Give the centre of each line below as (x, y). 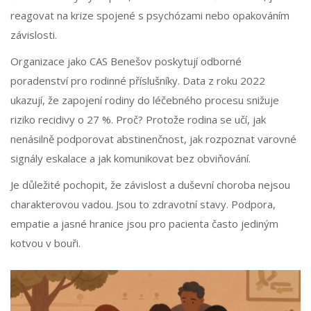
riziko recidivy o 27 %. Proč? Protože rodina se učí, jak (138, 120)
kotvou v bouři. (45, 243)
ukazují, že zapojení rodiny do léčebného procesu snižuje (145, 100)
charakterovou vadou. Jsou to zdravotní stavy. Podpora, (143, 204)
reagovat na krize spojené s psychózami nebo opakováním (150, 16)
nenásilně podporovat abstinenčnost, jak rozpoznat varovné (153, 139)
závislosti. (34, 35)
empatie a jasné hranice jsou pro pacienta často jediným (144, 224)
